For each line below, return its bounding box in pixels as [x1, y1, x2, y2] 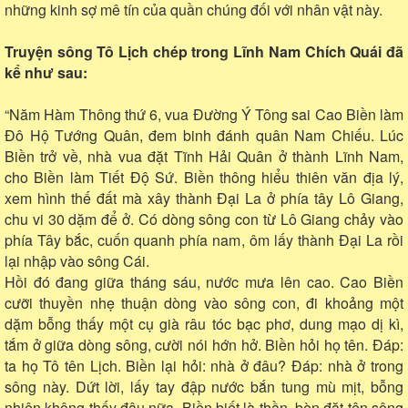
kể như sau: [5, 61, 87, 83]
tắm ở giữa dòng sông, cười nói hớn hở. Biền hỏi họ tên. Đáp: [5, 333, 403, 355]
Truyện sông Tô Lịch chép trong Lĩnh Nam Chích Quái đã [5, 40, 403, 62]
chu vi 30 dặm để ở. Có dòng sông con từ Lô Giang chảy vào [5, 208, 403, 229]
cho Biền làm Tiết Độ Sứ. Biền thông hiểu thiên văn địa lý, [5, 166, 403, 188]
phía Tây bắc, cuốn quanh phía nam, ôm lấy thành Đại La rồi [5, 229, 403, 250]
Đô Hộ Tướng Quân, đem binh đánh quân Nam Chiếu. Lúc [5, 124, 403, 146]
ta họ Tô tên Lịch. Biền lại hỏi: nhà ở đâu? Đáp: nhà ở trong [5, 354, 403, 376]
